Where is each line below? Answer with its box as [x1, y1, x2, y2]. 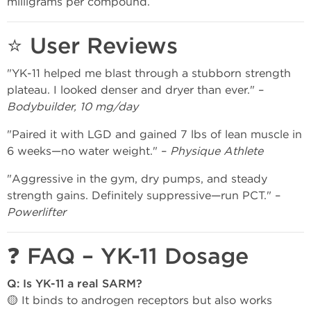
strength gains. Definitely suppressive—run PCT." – [7, 189, 280, 202]
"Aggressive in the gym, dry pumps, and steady [7, 172, 267, 185]
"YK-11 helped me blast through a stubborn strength [7, 67, 291, 80]
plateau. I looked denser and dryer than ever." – [7, 83, 264, 96]
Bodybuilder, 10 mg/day [7, 100, 138, 113]
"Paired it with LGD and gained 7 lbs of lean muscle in [7, 128, 302, 141]
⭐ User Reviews [7, 33, 178, 60]
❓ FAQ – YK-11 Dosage [7, 243, 249, 270]
